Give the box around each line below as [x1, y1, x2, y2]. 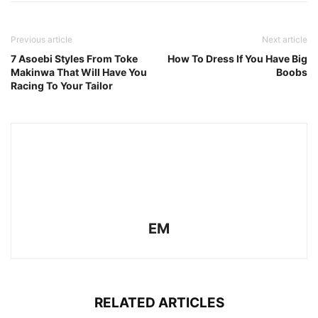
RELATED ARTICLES [94, 295, 224, 311]
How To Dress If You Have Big [168, 53, 307, 65]
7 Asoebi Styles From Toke [11, 53, 138, 65]
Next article [262, 34, 307, 45]
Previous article [11, 34, 72, 45]
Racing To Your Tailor [11, 79, 113, 92]
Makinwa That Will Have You [11, 66, 147, 78]
